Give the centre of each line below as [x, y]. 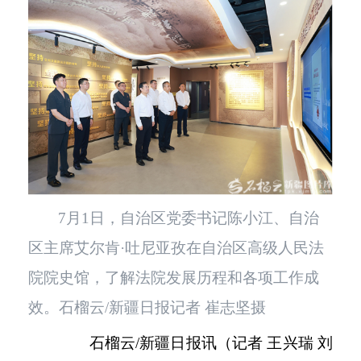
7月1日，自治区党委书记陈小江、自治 [189, 218]
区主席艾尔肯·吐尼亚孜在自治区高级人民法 [176, 248]
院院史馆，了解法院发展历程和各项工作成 [174, 278]
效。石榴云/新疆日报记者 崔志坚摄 [147, 308]
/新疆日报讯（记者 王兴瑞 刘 [234, 343]
